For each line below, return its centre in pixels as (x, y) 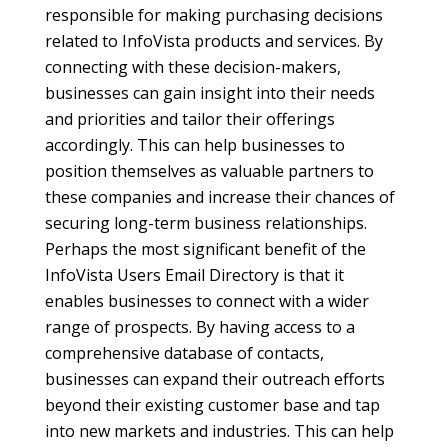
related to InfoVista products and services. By (214, 41)
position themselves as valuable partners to (209, 171)
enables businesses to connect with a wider (207, 301)
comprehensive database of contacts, (184, 353)
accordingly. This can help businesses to (195, 145)
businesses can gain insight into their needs (210, 93)
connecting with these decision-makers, (193, 67)
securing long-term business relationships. (206, 223)
